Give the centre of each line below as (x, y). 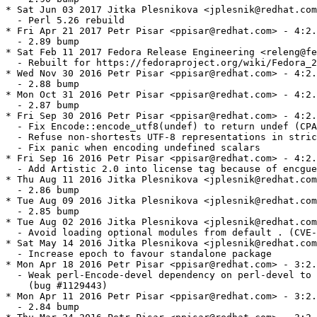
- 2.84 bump (42, 307)
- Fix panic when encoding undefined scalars (133, 148)
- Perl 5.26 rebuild (65, 21)
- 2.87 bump (42, 105)
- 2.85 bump (42, 212)
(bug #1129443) (57, 286)
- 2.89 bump (42, 42)
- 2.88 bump (42, 84)
